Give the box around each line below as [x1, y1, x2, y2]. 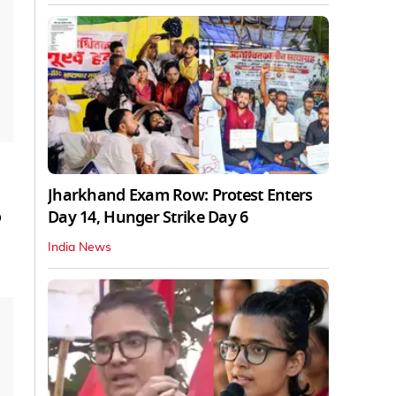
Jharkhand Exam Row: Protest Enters [48, 183, 313, 207]
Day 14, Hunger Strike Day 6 [48, 205, 248, 229]
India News [48, 240, 111, 254]
